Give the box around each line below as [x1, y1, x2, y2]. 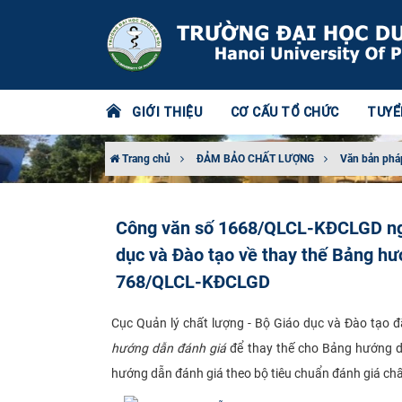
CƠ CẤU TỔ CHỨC [230, 104, 339, 120]
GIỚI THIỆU [132, 104, 202, 120]
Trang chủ [119, 153, 170, 165]
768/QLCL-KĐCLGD [116, 271, 270, 293]
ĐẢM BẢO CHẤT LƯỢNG [197, 153, 314, 165]
